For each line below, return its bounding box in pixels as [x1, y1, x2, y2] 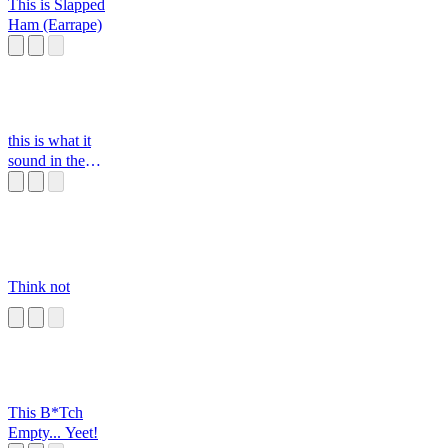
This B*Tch [8, 404, 83, 422]
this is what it [8, 132, 91, 150]
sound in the [8, 152, 85, 170]
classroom [8, 172, 71, 190]
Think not [8, 278, 70, 296]
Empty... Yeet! [8, 424, 98, 442]
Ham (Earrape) [8, 16, 102, 34]
